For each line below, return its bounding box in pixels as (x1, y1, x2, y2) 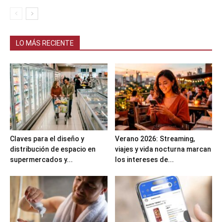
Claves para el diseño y (10, 135, 84, 143)
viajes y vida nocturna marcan (114, 145, 211, 154)
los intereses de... (114, 156, 174, 164)
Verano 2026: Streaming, (114, 135, 195, 143)
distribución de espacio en (10, 145, 96, 154)
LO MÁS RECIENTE (16, 39, 74, 48)
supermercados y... (10, 156, 73, 164)
